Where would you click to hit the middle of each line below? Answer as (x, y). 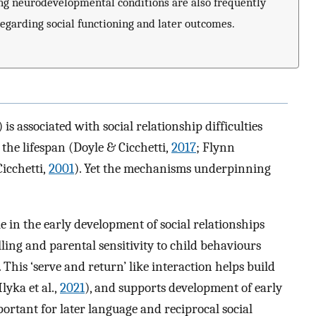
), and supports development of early (183, 287)
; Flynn (215, 148)
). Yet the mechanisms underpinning (172, 169)
